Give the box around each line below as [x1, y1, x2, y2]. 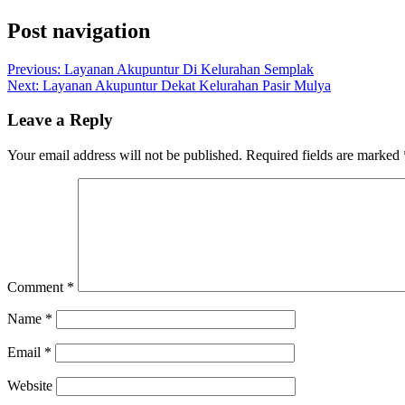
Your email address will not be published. [7, 147, 242, 164]
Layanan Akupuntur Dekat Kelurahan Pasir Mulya [42, 77, 331, 93]
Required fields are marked [246, 147, 403, 164]
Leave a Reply [7, 110, 113, 130]
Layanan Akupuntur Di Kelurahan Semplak [64, 61, 314, 77]
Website [7, 378, 52, 394]
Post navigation [7, 18, 150, 42]
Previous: [7, 61, 61, 77]
